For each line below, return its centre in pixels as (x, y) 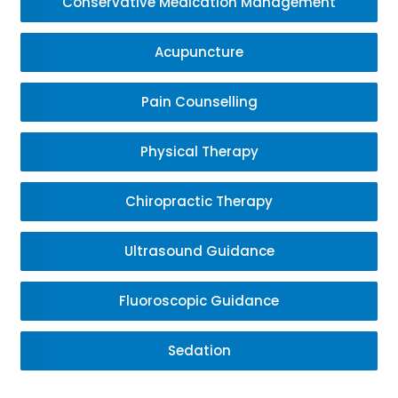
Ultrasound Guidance (199, 251)
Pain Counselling (199, 102)
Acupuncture (199, 52)
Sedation (199, 350)
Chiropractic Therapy (199, 201)
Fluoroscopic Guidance (199, 301)
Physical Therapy (199, 151)
